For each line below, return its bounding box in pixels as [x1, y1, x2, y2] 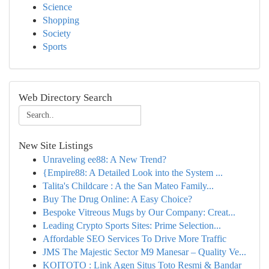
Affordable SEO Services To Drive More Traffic [43, 234, 226, 244]
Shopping [43, 15, 79, 25]
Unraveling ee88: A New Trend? [43, 154, 166, 165]
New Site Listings [19, 140, 93, 151]
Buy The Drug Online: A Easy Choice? [43, 194, 192, 204]
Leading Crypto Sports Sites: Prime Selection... [43, 220, 221, 231]
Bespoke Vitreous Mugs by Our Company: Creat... [43, 207, 235, 217]
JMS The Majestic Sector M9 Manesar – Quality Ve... [43, 247, 246, 257]
